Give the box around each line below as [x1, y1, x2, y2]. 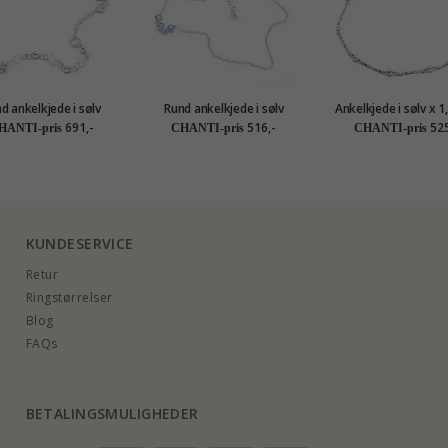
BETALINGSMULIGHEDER [25, 404, 199, 424]
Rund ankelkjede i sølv [164, 100, 284, 118]
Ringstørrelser [25, 289, 113, 307]
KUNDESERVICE [25, 234, 134, 254]
